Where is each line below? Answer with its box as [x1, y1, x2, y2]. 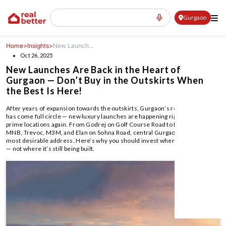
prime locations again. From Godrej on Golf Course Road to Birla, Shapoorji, [6, 121, 218, 128]
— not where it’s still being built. [6, 145, 95, 152]
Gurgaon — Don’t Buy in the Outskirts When [6, 75, 204, 86]
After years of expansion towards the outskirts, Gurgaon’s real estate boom [6, 104, 219, 112]
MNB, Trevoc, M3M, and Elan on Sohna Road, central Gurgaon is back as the [6, 129, 217, 136]
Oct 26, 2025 [20, 52, 53, 59]
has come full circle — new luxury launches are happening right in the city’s [6, 112, 216, 120]
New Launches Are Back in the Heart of [6, 64, 182, 75]
